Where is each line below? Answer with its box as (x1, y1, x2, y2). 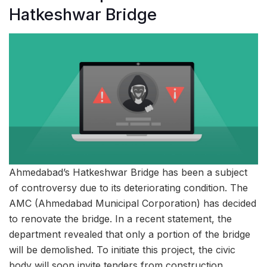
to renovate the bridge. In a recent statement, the (9, 212, 232, 225)
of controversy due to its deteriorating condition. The (9, 181, 248, 194)
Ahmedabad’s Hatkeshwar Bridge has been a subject (9, 166, 247, 178)
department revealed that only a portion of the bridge (9, 228, 250, 240)
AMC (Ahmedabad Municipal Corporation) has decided (9, 197, 256, 209)
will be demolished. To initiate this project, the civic (9, 243, 235, 256)
